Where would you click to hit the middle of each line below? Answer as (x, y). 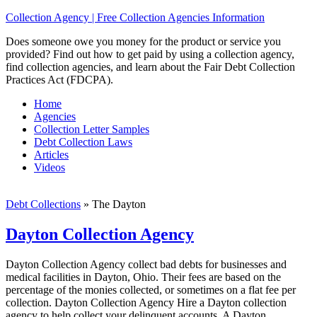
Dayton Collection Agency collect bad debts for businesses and (146, 264)
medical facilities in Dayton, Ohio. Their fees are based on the (143, 277)
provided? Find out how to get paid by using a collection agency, (150, 54)
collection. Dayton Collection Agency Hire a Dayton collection (146, 302)
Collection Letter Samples (92, 129)
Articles (51, 155)
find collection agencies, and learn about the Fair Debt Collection (150, 67)
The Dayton (117, 204)
